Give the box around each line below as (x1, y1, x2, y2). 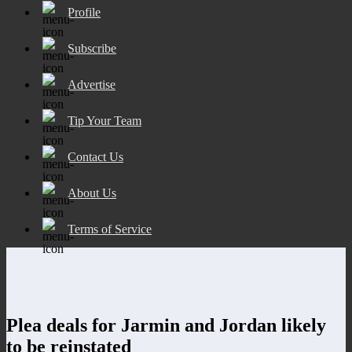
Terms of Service (68, 222, 152, 236)
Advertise (68, 77, 115, 91)
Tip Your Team (68, 113, 141, 127)
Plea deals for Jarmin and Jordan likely (6, 314, 326, 335)
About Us (68, 185, 116, 200)
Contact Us (68, 149, 123, 163)
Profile (68, 5, 101, 19)
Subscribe (68, 41, 116, 55)
